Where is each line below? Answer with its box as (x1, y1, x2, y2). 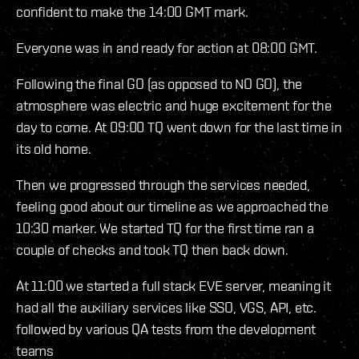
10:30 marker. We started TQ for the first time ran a (16, 220, 314, 237)
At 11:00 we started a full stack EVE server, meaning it (16, 277, 332, 295)
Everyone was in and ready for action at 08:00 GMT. (16, 39, 324, 57)
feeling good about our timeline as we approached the (16, 198, 329, 216)
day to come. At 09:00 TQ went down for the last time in (16, 119, 343, 136)
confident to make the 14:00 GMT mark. (16, 3, 248, 21)
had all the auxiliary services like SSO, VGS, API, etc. (16, 299, 317, 317)
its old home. (16, 140, 98, 158)
